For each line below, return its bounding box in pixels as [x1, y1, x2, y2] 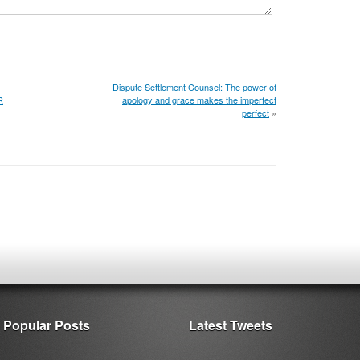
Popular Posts [3, 316, 90, 334]
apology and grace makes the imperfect [122, 93, 276, 106]
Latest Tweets [189, 316, 272, 334]
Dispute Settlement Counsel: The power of [112, 80, 276, 93]
